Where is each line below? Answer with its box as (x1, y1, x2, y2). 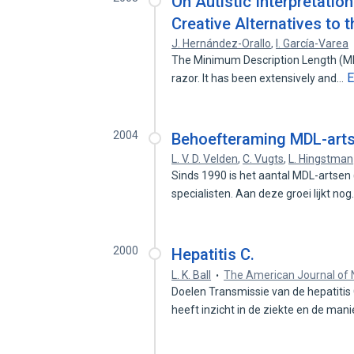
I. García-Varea (276, 37, 349, 50)
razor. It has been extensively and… (171, 72, 347, 85)
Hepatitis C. (171, 245, 255, 264)
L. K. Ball (171, 269, 212, 281)
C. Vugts (243, 153, 284, 165)
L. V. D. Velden (171, 153, 239, 165)
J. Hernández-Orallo (171, 37, 272, 50)
